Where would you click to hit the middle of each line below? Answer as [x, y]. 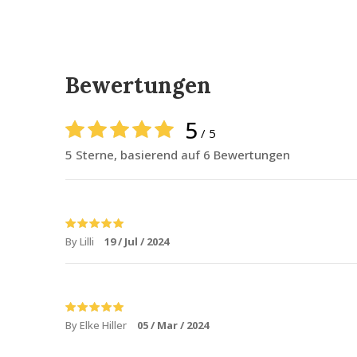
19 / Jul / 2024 [137, 241]
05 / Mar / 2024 [173, 325]
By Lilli [81, 241]
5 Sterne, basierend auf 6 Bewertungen [178, 155]
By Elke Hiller [97, 325]
